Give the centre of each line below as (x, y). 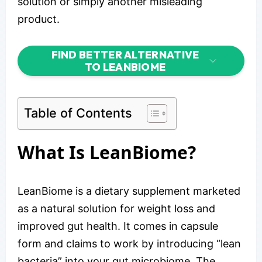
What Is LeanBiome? (107, 152)
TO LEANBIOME (125, 67)
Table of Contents (78, 113)
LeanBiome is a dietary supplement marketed (129, 191)
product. (39, 19)
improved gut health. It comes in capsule (118, 226)
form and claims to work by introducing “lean (129, 243)
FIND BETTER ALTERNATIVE (125, 54)
